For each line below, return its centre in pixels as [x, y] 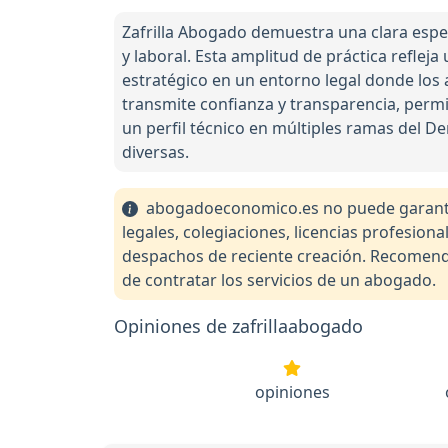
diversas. [155, 151]
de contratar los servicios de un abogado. [279, 279]
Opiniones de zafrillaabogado [238, 325]
